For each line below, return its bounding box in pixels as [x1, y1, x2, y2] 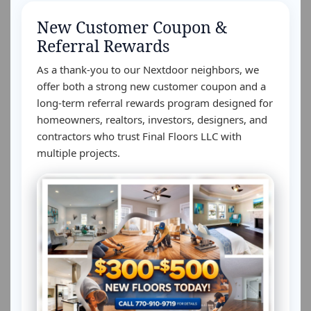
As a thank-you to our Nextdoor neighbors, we [37, 62, 259, 76]
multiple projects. [37, 146, 120, 160]
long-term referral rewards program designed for [37, 96, 273, 110]
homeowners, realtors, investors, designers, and [37, 112, 267, 126]
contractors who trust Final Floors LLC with [37, 129, 242, 143]
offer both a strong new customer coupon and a [37, 79, 266, 93]
